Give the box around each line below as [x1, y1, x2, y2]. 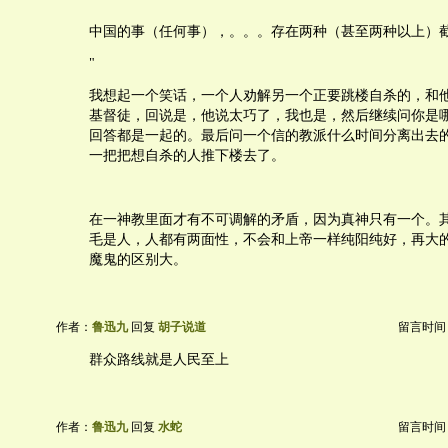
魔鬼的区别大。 [89, 252, 187, 267]
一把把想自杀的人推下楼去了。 [89, 148, 285, 163]
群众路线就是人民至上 [89, 352, 229, 367]
